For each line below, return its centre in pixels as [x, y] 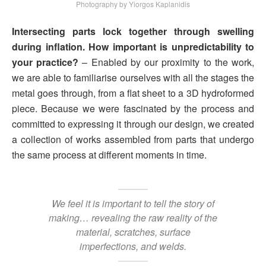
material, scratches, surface [133, 232]
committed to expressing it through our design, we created [133, 124]
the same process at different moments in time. [109, 155]
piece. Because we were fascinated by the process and [133, 109]
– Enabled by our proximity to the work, [167, 62]
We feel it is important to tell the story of [133, 203]
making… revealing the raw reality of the [133, 217]
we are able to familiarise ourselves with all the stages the [133, 78]
